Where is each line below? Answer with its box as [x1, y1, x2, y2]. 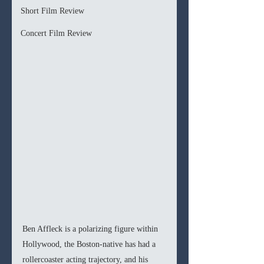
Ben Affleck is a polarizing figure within [22, 225, 160, 234]
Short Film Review [21, 6, 84, 15]
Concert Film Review [21, 29, 92, 38]
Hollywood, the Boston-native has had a [22, 240, 158, 249]
